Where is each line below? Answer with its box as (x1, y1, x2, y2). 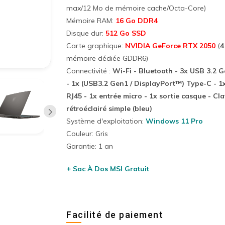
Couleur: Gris (66, 129, 108, 138)
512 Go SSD (103, 29, 146, 38)
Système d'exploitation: (66, 117, 144, 126)
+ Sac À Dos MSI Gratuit (66, 164, 149, 173)
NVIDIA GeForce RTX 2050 (125, 41, 215, 50)
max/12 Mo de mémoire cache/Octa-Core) (66, 4, 206, 13)
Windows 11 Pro (144, 117, 203, 126)
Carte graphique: (66, 41, 125, 50)
